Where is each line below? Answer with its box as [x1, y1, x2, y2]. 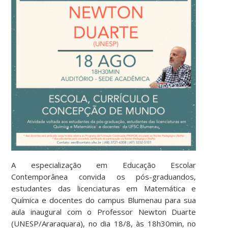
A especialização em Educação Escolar [11, 159, 196, 170]
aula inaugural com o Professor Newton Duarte [11, 206, 196, 217]
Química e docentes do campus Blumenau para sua [11, 194, 196, 205]
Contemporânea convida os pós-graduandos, [11, 171, 196, 182]
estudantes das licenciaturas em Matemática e [11, 183, 196, 193]
